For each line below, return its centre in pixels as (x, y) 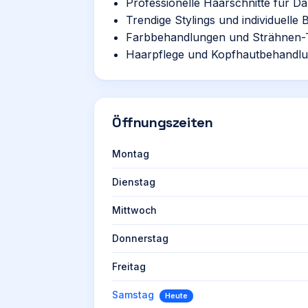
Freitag (129, 266)
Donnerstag (140, 238)
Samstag (133, 295)
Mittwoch (134, 210)
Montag (131, 154)
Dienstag (134, 182)
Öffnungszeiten (163, 122)
